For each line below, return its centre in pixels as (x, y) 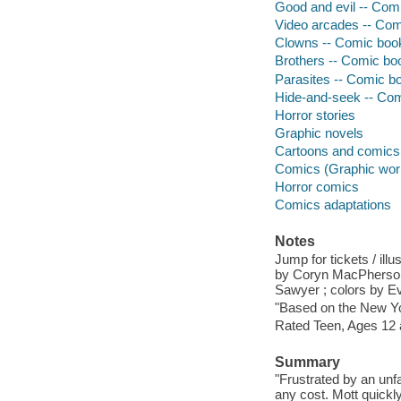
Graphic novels (319, 132)
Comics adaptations (333, 204)
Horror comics (316, 186)
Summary (307, 362)
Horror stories (315, 115)
